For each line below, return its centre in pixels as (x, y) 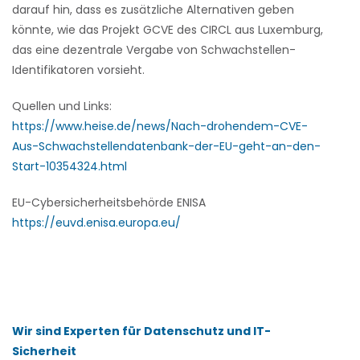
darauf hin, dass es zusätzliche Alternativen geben (153, 10)
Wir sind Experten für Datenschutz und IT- (141, 331)
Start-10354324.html (70, 166)
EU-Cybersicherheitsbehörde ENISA (109, 202)
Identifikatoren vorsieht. (78, 70)
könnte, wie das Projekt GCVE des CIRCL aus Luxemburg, (168, 30)
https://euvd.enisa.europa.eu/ (96, 223)
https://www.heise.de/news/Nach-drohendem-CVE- (160, 126)
